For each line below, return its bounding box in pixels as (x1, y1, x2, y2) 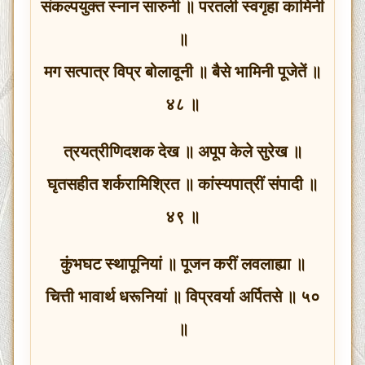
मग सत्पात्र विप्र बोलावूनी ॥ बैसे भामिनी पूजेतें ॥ (44, 62, 321, 81)
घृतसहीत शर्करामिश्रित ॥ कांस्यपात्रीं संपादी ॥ (47, 174, 318, 193)
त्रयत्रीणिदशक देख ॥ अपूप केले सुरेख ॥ (63, 142, 302, 161)
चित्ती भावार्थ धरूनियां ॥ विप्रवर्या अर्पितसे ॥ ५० (45, 287, 320, 306)
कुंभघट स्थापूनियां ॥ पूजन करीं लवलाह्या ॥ (59, 254, 306, 273)
